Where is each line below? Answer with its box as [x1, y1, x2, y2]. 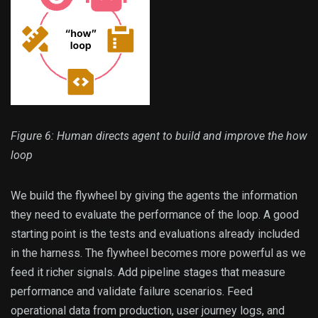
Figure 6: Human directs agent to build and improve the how [11, 129, 307, 143]
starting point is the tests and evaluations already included [11, 227, 300, 241]
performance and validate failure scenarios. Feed [11, 285, 253, 299]
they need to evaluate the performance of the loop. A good [11, 208, 299, 222]
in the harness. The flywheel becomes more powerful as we [11, 246, 306, 261]
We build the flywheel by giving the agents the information [11, 189, 297, 203]
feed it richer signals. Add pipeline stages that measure [11, 265, 285, 280]
